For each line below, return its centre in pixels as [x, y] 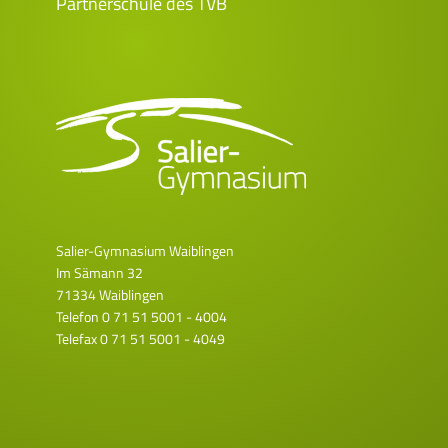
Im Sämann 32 [99, 272]
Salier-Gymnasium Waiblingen [145, 250]
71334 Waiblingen [110, 294]
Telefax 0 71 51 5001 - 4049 [140, 338]
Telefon [79, 316]
